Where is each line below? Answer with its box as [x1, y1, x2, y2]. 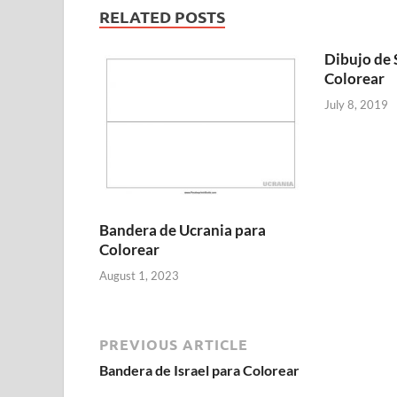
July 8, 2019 [323, 97, 388, 112]
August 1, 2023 [99, 268, 179, 283]
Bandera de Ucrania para [99, 221, 266, 240]
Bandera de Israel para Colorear [99, 361, 300, 378]
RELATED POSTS [99, 6, 225, 27]
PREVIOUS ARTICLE [99, 334, 248, 354]
